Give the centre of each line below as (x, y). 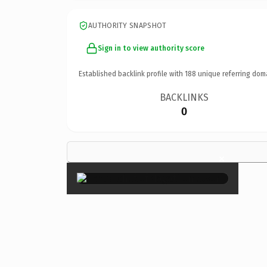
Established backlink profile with (132, 74)
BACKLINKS (184, 97)
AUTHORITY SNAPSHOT (128, 25)
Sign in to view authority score (151, 48)
